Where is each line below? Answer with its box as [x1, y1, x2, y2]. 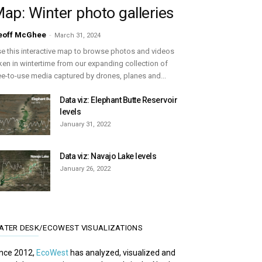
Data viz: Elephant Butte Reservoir [60, 95, 177, 105]
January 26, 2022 [60, 165, 111, 173]
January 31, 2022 [60, 120, 111, 128]
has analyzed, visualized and [68, 248, 175, 257]
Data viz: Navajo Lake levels [60, 151, 156, 161]
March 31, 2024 [54, 32, 101, 39]
